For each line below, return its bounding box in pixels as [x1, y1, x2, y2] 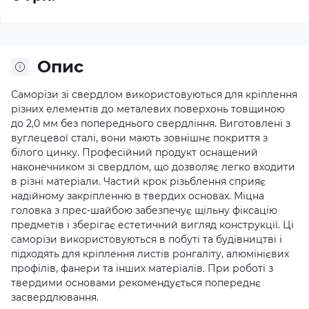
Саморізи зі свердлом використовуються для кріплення [11, 88, 297, 101]
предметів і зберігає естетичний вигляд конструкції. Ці [11, 219, 294, 231]
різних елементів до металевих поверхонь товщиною [11, 103, 285, 115]
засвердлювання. [11, 291, 99, 303]
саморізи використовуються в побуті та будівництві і [11, 233, 282, 246]
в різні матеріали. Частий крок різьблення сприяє [11, 175, 266, 188]
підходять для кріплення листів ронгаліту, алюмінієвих [11, 248, 289, 260]
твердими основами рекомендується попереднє [11, 277, 261, 289]
